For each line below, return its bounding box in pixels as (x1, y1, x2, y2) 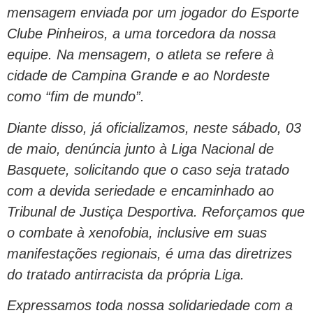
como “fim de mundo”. (7, 89, 145, 105)
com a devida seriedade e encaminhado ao (7, 182, 274, 198)
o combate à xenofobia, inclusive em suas (7, 224, 267, 240)
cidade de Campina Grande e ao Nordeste (7, 68, 270, 84)
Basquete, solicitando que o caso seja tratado (7, 161, 289, 177)
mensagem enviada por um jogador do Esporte (7, 5, 299, 21)
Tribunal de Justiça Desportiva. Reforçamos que (7, 203, 305, 219)
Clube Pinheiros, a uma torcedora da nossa (7, 26, 276, 42)
